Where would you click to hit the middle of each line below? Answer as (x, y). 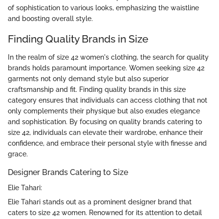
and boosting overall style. (50, 18)
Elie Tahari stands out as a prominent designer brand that (100, 202)
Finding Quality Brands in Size (78, 39)
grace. (18, 154)
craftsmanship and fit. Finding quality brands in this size (97, 90)
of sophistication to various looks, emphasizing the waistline (103, 8)
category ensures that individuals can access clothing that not (108, 100)
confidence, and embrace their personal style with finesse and (107, 143)
